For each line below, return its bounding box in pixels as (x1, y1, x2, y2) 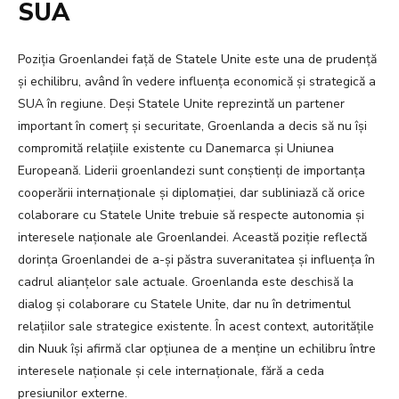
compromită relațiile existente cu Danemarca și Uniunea (18, 140, 334, 158)
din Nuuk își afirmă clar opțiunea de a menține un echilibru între (18, 340, 376, 358)
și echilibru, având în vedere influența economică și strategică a (18, 73, 376, 91)
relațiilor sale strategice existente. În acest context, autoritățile (18, 318, 374, 336)
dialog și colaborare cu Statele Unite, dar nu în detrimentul (18, 296, 351, 313)
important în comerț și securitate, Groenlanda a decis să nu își (18, 118, 367, 135)
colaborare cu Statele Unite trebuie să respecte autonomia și (18, 207, 364, 224)
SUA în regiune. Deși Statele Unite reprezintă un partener (18, 95, 345, 113)
